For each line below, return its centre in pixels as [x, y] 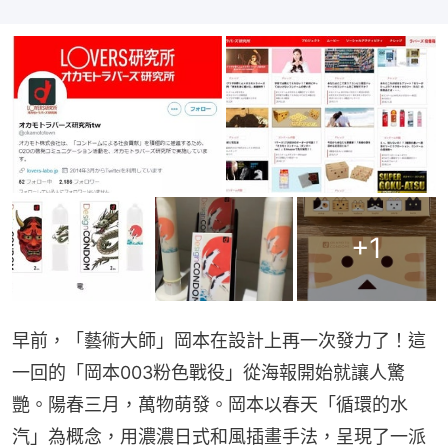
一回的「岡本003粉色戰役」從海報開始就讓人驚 [208, 372]
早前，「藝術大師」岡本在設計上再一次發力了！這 [219, 340]
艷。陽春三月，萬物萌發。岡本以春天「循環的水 [210, 404]
